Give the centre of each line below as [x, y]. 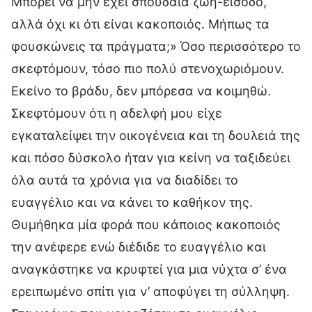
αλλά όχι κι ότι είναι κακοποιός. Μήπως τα [140, 24]
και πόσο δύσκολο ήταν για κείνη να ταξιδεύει [151, 157]
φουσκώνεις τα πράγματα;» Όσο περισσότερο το [156, 46]
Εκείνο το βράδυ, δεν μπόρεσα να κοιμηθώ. [141, 91]
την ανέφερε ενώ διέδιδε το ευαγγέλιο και [139, 247]
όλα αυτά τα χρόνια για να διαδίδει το [125, 180]
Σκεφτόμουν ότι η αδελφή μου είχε [117, 113]
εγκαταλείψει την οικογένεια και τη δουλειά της [156, 135]
